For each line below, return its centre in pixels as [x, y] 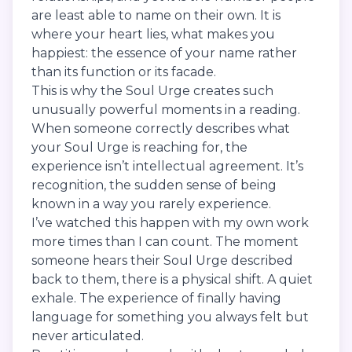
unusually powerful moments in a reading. [166, 110]
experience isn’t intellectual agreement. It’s [167, 167]
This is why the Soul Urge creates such [152, 91]
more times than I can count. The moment [165, 242]
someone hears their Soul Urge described [162, 261]
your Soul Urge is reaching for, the [139, 148]
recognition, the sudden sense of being [154, 185]
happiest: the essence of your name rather [164, 53]
